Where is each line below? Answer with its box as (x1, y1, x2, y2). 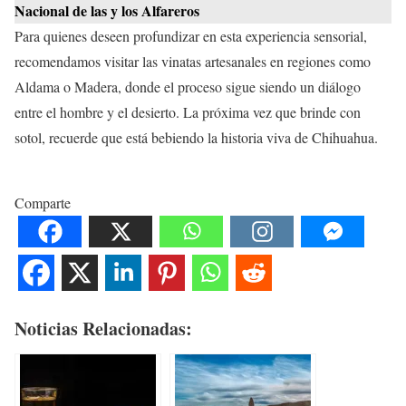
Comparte (14, 192, 71, 212)
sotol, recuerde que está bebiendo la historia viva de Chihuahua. (14, 127, 378, 147)
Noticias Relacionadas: (14, 314, 192, 342)
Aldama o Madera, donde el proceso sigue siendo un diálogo (14, 76, 361, 96)
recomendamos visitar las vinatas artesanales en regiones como (14, 51, 371, 71)
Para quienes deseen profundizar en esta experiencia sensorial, (14, 25, 367, 45)
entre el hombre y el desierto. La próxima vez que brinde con (14, 101, 361, 121)
